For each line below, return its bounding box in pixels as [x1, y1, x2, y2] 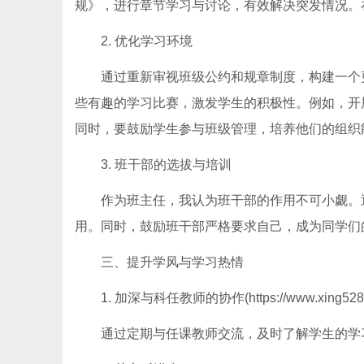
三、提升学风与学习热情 [101, 255, 244, 269]
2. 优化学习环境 [101, 34, 193, 48]
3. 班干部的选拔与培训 [101, 158, 232, 171]
